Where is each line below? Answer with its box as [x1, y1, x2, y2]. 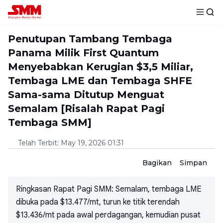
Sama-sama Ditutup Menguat [8, 89, 164, 101]
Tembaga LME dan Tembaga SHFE [8, 75, 192, 87]
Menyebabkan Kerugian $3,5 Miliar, [8, 61, 193, 73]
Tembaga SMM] [8, 116, 92, 128]
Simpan [180, 158, 207, 167]
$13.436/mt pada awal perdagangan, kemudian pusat [16, 210, 201, 220]
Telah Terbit [18, 138, 57, 147]
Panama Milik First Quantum [8, 47, 159, 59]
